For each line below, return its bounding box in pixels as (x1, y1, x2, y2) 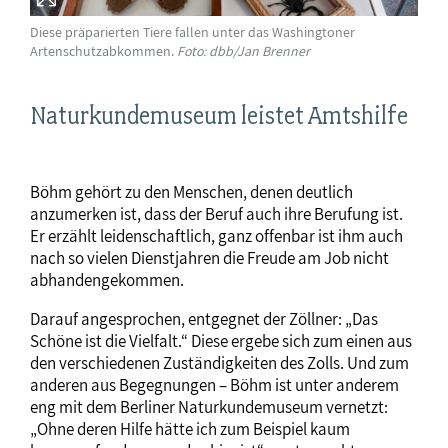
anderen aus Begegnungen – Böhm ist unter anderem (30, 374, 399, 397)
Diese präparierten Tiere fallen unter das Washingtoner (30, 22, 355, 42)
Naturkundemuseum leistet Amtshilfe (30, 101, 408, 131)
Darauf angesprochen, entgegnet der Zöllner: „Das (30, 308, 378, 331)
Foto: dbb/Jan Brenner (177, 42, 310, 61)
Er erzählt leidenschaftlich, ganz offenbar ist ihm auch (30, 225, 403, 248)
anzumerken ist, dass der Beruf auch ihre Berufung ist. (30, 203, 403, 226)
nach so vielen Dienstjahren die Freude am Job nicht (30, 247, 389, 270)
